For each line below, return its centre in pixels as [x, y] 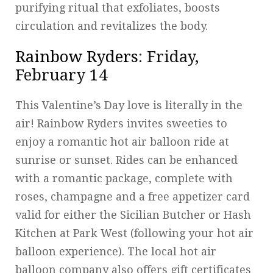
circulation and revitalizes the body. [112, 26]
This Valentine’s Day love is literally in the [129, 105]
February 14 [64, 75]
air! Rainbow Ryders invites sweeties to [121, 123]
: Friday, [168, 56]
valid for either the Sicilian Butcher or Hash [133, 214]
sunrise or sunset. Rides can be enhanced [126, 160]
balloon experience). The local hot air [116, 251]
